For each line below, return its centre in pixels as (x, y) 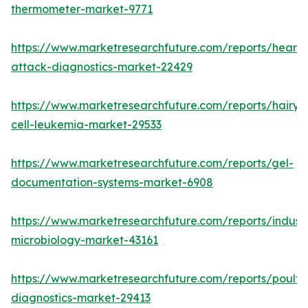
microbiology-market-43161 (85, 240)
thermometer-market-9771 (82, 9)
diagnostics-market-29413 (81, 298)
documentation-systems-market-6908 (112, 183)
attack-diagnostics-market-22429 (102, 67)
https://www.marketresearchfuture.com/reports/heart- (158, 48)
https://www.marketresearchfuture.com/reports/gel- (152, 163)
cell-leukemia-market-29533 (86, 125)
